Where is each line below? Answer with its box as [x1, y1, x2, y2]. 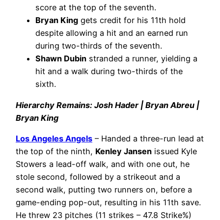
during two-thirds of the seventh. [35, 41, 162, 51]
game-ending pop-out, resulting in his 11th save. [16, 197, 201, 208]
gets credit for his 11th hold [78, 15, 186, 26]
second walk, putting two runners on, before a [16, 185, 192, 195]
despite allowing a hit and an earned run [35, 28, 188, 38]
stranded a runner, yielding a [86, 54, 197, 64]
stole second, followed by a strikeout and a [16, 172, 180, 182]
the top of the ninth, [16, 146, 95, 157]
